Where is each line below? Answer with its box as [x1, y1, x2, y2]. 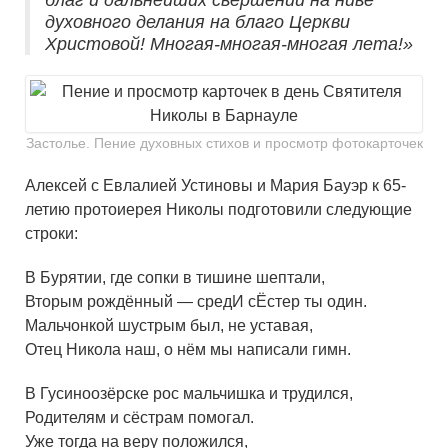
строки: [25, 225, 78, 243]
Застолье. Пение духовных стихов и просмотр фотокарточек [25, 135, 423, 152]
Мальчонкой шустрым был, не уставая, [25, 317, 313, 335]
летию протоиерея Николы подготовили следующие [25, 201, 412, 219]
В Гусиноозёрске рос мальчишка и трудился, [25, 385, 353, 403]
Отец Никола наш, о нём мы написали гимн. [25, 341, 351, 359]
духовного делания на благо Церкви [45, 12, 350, 33]
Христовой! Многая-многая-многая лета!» [45, 34, 413, 55]
